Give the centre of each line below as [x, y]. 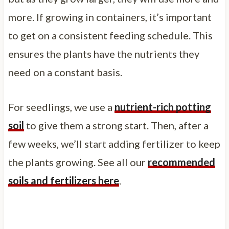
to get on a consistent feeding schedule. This [110, 35]
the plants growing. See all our [78, 162]
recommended [181, 162]
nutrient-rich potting [163, 107]
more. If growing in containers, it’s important [110, 17]
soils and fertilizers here [63, 180]
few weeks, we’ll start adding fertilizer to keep [114, 143]
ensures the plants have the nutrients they [104, 53]
